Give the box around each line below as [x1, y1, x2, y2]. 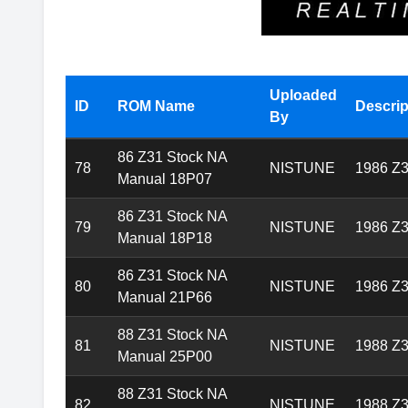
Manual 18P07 [117, 171, 212, 188]
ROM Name [117, 98, 195, 115]
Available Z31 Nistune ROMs [66, 36, 258, 57]
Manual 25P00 [117, 349, 212, 365]
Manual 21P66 [117, 290, 212, 306]
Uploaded [270, 87, 337, 104]
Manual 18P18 [117, 230, 212, 247]
